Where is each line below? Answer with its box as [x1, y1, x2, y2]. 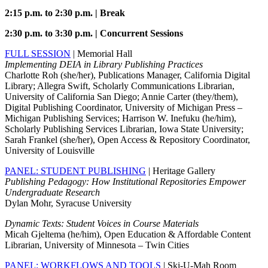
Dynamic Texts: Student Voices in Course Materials [5, 218, 199, 229]
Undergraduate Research [5, 187, 100, 198]
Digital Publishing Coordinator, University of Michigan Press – [5, 102, 242, 113]
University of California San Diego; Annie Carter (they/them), [5, 92, 238, 102]
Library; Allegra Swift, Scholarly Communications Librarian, [5, 81, 234, 92]
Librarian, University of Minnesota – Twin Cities [5, 240, 189, 251]
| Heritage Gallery [146, 166, 215, 176]
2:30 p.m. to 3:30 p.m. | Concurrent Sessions [5, 28, 183, 39]
